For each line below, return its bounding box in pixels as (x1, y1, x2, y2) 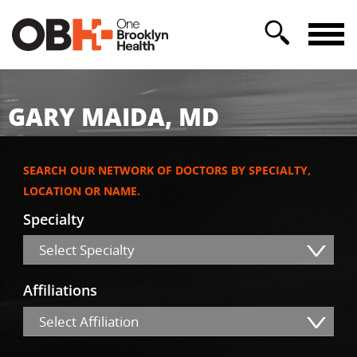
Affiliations (23, 280, 97, 300)
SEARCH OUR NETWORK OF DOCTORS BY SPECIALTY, (23, 163, 311, 178)
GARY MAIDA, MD (8, 99, 219, 134)
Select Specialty (39, 241, 135, 260)
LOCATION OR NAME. (23, 183, 140, 199)
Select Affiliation (39, 312, 139, 331)
